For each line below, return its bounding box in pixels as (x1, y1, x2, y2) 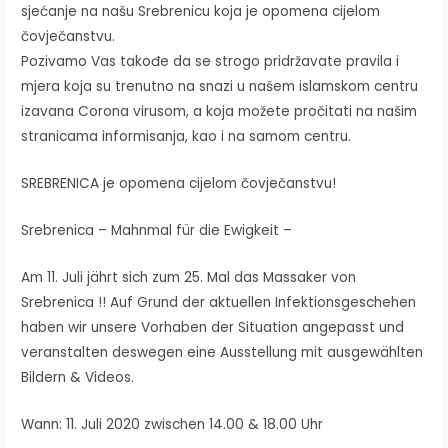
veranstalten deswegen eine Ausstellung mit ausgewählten (21, 342, 424, 362)
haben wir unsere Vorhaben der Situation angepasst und (21, 317, 405, 337)
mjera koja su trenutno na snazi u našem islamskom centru (21, 77, 419, 96)
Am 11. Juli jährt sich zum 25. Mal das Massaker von (21, 267, 357, 287)
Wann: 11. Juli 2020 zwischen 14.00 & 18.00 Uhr (21, 414, 324, 434)
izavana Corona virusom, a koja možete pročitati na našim (21, 102, 418, 121)
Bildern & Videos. (21, 367, 135, 387)
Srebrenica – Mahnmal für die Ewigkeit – (21, 220, 293, 240)
